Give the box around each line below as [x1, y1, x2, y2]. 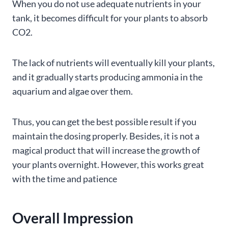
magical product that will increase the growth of [12, 145, 200, 156]
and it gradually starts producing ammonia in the [12, 71, 203, 83]
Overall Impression [12, 209, 133, 227]
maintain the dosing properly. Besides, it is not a [12, 130, 199, 142]
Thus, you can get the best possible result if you [12, 116, 196, 128]
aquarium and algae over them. [12, 85, 133, 97]
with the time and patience [12, 173, 117, 185]
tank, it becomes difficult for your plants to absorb [12, 12, 208, 24]
